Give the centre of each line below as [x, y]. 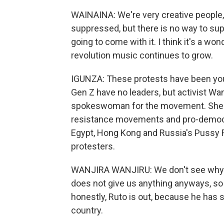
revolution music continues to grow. [142, 55]
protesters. [93, 146]
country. [87, 210]
